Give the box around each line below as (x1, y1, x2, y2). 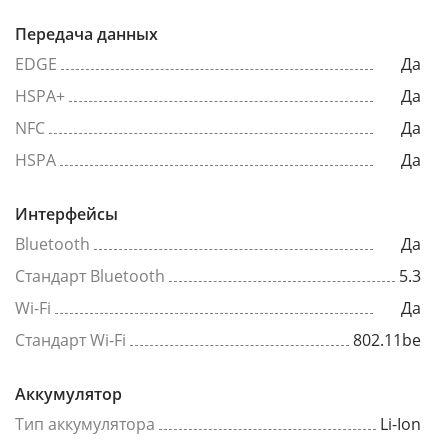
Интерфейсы (15, 203, 118, 225)
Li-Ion (380, 413, 421, 435)
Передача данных (15, 23, 158, 45)
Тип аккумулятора (15, 413, 155, 435)
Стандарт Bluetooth (15, 265, 165, 287)
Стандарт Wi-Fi (15, 329, 126, 351)
